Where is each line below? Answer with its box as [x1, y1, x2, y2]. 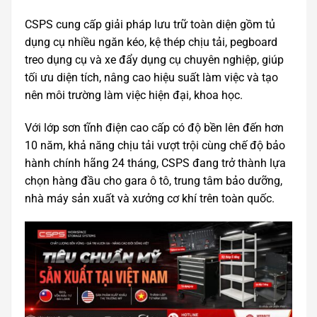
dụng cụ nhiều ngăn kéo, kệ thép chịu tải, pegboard [25, 35, 277, 49]
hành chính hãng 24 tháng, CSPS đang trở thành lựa [25, 156, 286, 170]
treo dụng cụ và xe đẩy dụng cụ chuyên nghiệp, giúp [25, 52, 284, 67]
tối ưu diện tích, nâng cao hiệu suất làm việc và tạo [25, 70, 278, 84]
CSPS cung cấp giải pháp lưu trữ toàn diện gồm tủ [25, 17, 275, 31]
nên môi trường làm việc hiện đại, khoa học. [25, 88, 243, 102]
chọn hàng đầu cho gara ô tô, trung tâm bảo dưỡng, [25, 173, 282, 188]
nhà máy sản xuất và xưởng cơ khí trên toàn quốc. [25, 191, 275, 205]
